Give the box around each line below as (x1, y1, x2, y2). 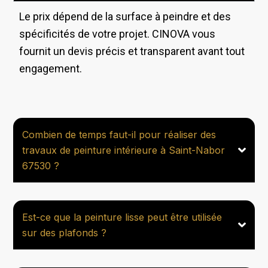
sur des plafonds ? (22, 227, 107, 239)
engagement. (19, 62, 83, 75)
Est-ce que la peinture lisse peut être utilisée (22, 211, 223, 224)
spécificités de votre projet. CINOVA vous (19, 27, 216, 40)
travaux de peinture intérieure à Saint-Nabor (22, 144, 226, 157)
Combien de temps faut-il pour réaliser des (22, 129, 217, 141)
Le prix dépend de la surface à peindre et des (19, 10, 232, 23)
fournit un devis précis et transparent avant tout (19, 44, 245, 57)
